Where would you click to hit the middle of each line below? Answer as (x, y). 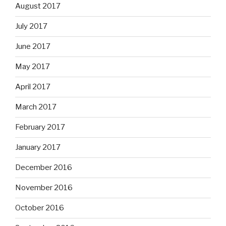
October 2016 (40, 208)
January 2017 (38, 148)
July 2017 (31, 26)
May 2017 (33, 67)
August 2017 (38, 6)
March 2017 (36, 107)
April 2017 (33, 87)
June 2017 (33, 47)
